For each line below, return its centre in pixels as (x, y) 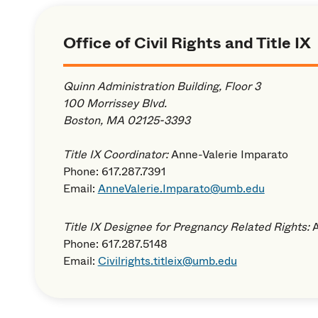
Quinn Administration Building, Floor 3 (161, 86)
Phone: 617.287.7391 (114, 171)
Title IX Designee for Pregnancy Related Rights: (187, 226)
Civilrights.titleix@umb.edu (167, 261)
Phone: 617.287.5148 (115, 243)
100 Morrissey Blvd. (115, 103)
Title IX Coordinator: (117, 154)
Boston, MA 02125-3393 (126, 120)
